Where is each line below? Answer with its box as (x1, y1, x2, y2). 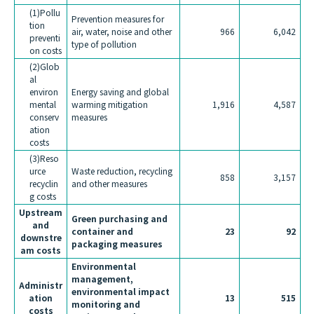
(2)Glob (29, 60, 60, 73)
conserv (29, 111, 59, 123)
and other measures (71, 177, 147, 190)
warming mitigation (71, 98, 148, 111)
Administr (19, 279, 62, 292)
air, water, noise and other (71, 25, 172, 38)
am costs (20, 244, 61, 257)
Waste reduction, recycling (71, 165, 172, 177)
